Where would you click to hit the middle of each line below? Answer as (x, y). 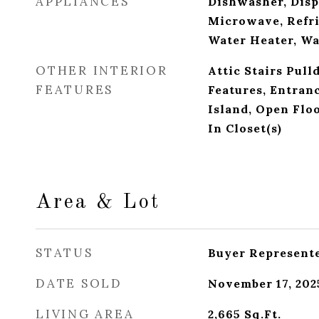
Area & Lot (98, 203)
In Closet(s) (245, 128)
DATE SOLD (79, 283)
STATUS (64, 253)
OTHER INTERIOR (102, 70)
